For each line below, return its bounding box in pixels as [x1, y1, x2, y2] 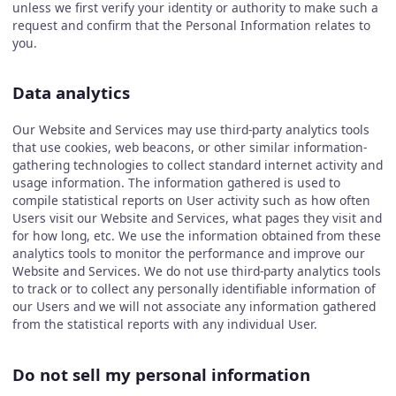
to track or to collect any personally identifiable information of [11, 280, 376, 297]
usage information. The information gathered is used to [11, 174, 340, 191]
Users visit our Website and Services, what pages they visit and [11, 209, 382, 226]
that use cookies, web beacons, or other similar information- [11, 139, 367, 156]
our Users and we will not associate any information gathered [11, 298, 376, 315]
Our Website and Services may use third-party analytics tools [11, 121, 369, 138]
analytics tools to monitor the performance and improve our [11, 245, 365, 262]
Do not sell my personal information [11, 362, 310, 385]
